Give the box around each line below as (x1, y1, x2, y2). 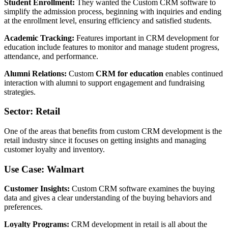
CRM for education (96, 69, 163, 78)
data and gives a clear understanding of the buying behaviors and (4, 193, 212, 203)
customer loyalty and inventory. (4, 145, 105, 154)
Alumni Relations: (4, 69, 67, 78)
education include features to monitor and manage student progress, (4, 42, 219, 51)
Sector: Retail (4, 106, 60, 117)
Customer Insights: (4, 184, 70, 193)
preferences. (4, 203, 43, 212)
